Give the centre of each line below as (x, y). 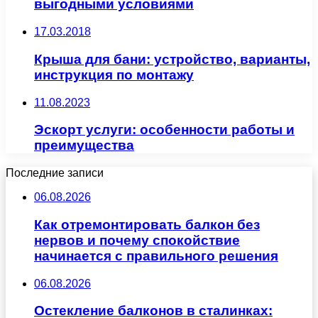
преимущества (84, 146)
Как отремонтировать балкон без (147, 224)
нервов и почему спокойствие (137, 240)
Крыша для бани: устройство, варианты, (172, 59)
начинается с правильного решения (156, 256)
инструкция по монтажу (114, 75)
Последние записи (55, 173)
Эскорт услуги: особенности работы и (164, 130)
